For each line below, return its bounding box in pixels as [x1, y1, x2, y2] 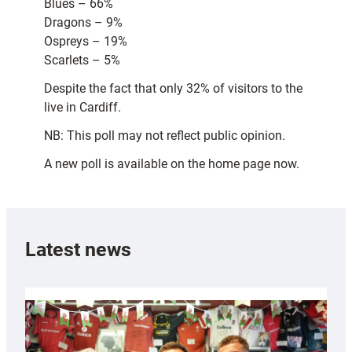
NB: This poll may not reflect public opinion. [44, 128, 285, 144]
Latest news [25, 237, 131, 261]
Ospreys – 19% [44, 34, 127, 49]
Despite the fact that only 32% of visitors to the [44, 81, 302, 97]
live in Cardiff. [44, 100, 121, 115]
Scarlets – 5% [44, 53, 120, 68]
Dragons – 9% [44, 15, 123, 31]
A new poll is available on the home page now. [44, 156, 299, 172]
